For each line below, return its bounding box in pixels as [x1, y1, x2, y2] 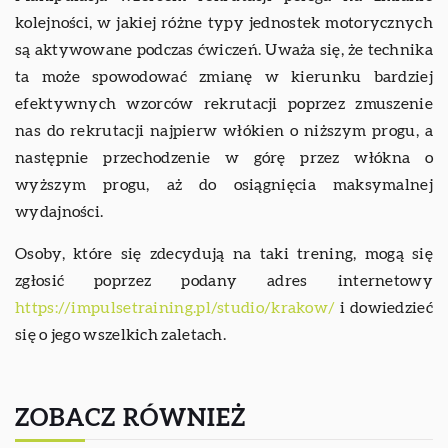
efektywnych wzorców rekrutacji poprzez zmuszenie [15, 95, 433, 112]
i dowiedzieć [335, 299, 433, 316]
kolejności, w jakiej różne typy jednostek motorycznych [15, 14, 433, 31]
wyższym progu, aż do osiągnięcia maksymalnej [15, 176, 433, 193]
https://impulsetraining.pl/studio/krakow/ [15, 299, 336, 316]
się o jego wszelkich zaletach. [15, 326, 227, 343]
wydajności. [15, 203, 104, 220]
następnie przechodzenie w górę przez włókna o [15, 149, 433, 166]
